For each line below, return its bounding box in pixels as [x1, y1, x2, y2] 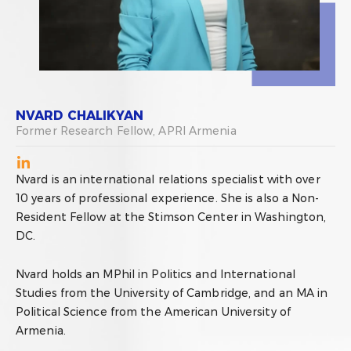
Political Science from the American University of [16, 304, 291, 319]
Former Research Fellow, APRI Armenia [16, 124, 237, 138]
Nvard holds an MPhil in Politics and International [16, 266, 296, 281]
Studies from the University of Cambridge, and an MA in [16, 285, 328, 300]
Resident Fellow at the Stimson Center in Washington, [16, 210, 327, 224]
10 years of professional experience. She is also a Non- [16, 191, 320, 205]
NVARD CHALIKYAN [16, 108, 144, 123]
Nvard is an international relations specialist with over [16, 172, 320, 186]
